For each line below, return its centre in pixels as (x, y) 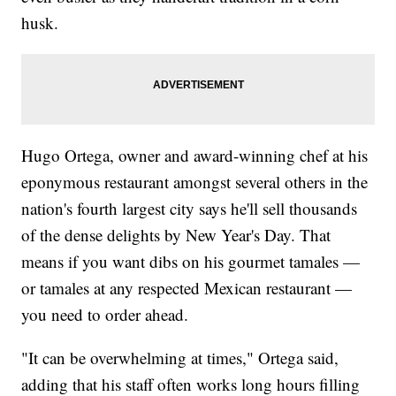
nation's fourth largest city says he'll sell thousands (190, 208)
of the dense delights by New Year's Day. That (176, 234)
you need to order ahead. (105, 314)
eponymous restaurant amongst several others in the (195, 181)
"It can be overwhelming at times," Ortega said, (180, 357)
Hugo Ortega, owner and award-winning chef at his (195, 155)
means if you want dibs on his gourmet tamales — (191, 261)
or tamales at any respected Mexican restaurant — (187, 287)
